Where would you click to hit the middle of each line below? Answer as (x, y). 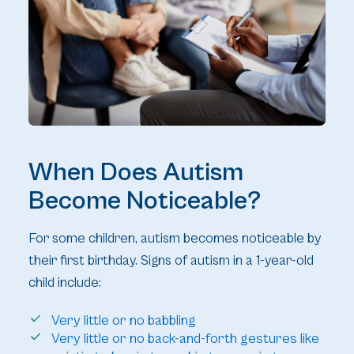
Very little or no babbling (126, 321)
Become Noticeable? (144, 201)
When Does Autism (136, 173)
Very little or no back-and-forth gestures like (185, 339)
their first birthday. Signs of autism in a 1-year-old (171, 261)
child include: (64, 283)
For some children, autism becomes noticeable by (174, 239)
